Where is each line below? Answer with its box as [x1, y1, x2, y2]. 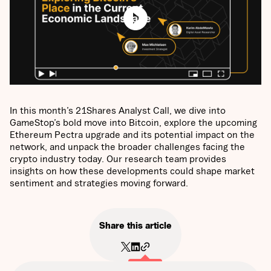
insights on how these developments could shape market [10, 165, 255, 176]
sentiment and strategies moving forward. [10, 177, 188, 188]
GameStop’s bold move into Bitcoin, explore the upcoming [10, 116, 257, 128]
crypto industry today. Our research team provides [10, 152, 226, 164]
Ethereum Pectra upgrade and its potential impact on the [10, 128, 255, 140]
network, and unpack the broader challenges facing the [10, 140, 245, 152]
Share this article [99, 219, 172, 230]
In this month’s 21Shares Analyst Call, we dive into [10, 104, 226, 116]
